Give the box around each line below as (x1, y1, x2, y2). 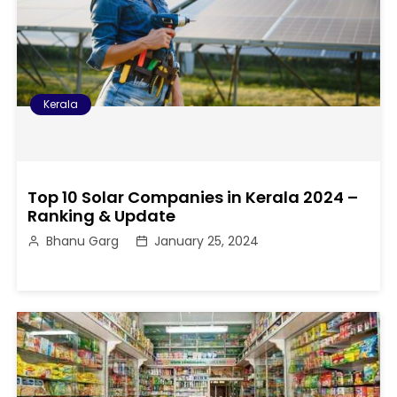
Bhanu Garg (46, 231, 120, 250)
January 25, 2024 (154, 231, 260, 250)
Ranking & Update (27, 204, 176, 227)
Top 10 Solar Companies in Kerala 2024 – (27, 185, 359, 208)
